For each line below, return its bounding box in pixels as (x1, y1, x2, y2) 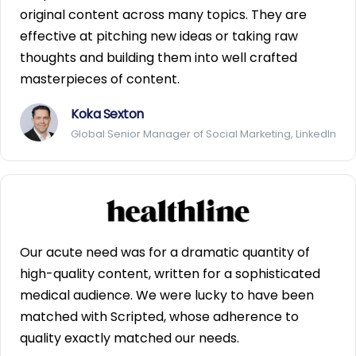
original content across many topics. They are (20, 6, 307, 25)
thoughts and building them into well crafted (20, 48, 297, 68)
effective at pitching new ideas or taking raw (20, 27, 298, 46)
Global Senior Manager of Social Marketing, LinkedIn (71, 127, 336, 141)
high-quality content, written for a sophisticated (20, 265, 320, 284)
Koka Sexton (71, 105, 144, 124)
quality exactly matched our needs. (20, 329, 239, 348)
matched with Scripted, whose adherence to (20, 308, 299, 327)
